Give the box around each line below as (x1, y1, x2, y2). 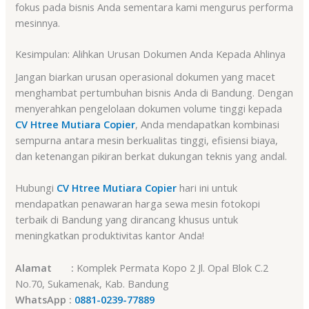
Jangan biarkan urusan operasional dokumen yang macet (15, 69, 276, 83)
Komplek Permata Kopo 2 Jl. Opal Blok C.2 (74, 260, 269, 275)
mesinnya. (15, 15, 61, 30)
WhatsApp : (15, 292, 72, 306)
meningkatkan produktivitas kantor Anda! (15, 228, 205, 243)
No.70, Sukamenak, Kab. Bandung (15, 276, 170, 290)
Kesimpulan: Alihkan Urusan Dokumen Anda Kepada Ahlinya (15, 46, 286, 61)
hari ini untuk (177, 181, 238, 195)
